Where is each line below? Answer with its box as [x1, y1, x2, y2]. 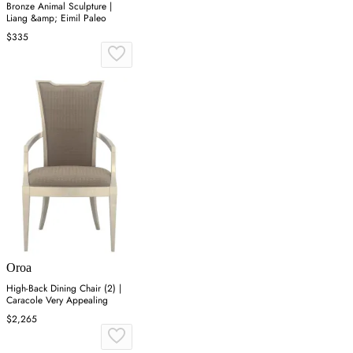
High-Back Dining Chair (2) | [6, 281, 121, 296]
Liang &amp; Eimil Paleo [6, 11, 106, 26]
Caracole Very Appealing [6, 293, 108, 308]
